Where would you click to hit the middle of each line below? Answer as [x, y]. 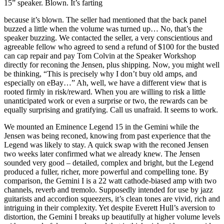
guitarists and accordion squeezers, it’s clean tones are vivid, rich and [112, 198]
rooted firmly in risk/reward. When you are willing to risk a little [105, 91]
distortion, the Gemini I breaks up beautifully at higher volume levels [112, 216]
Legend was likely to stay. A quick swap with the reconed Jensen [106, 144]
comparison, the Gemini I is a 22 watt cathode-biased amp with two [110, 180]
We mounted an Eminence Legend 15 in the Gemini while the [101, 126]
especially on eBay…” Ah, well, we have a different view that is [105, 82]
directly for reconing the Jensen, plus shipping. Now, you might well [112, 64]
